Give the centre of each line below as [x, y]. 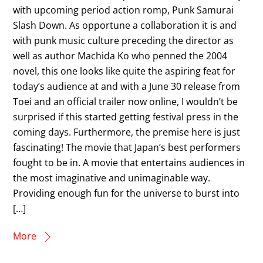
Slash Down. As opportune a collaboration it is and [125, 25]
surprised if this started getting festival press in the [126, 117]
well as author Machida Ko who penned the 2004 [120, 55]
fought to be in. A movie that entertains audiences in [129, 162]
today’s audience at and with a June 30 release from [127, 86]
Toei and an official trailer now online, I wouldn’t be [126, 101]
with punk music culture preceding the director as [124, 40]
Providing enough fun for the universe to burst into [127, 193]
